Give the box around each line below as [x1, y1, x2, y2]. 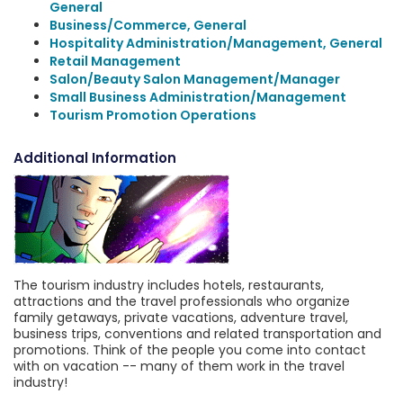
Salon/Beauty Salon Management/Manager [49, 70, 340, 88]
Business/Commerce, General [49, 16, 246, 34]
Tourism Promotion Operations [49, 106, 256, 124]
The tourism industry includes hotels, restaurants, [13, 276, 324, 294]
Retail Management [49, 52, 181, 70]
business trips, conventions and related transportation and [13, 325, 381, 343]
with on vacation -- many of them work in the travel [13, 357, 345, 375]
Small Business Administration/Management [49, 88, 346, 106]
